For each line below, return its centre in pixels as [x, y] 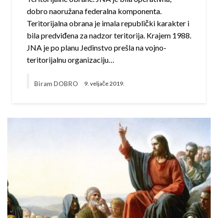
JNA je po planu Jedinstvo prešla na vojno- [97, 47]
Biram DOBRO [57, 83]
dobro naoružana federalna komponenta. [94, 11]
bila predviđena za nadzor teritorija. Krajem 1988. [109, 35]
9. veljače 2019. [104, 84]
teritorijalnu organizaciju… [71, 60]
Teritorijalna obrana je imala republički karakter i [108, 23]
